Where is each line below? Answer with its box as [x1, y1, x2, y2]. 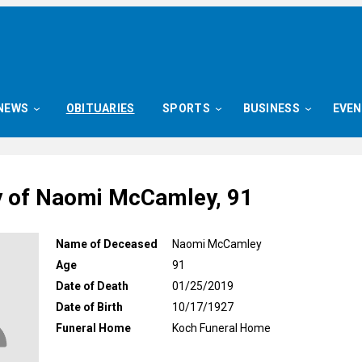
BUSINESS [242, 102, 300, 115]
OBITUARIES [65, 102, 135, 115]
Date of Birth [56, 300, 123, 314]
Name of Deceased [56, 237, 158, 250]
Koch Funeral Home [172, 321, 271, 335]
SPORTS [162, 102, 210, 115]
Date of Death [56, 279, 128, 293]
